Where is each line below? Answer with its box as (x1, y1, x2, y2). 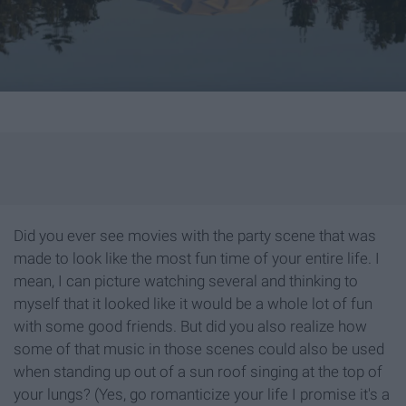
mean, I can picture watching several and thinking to (14, 271, 358, 290)
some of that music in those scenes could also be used (14, 339, 384, 358)
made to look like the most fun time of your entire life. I (14, 248, 380, 267)
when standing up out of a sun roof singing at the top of (14, 362, 382, 381)
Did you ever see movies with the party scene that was (14, 226, 376, 245)
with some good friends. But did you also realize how (14, 316, 367, 335)
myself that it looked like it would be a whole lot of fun (14, 294, 372, 313)
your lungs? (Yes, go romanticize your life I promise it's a (14, 384, 390, 403)
